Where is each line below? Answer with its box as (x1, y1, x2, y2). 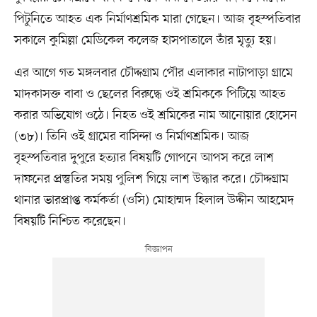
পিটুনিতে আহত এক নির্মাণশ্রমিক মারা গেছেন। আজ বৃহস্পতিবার (13, 10, 301, 28)
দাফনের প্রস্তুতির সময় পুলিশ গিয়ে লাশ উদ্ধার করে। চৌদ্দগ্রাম (13, 170, 289, 188)
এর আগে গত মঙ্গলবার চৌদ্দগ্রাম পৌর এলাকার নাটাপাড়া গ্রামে (13, 64, 293, 81)
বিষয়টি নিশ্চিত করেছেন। (13, 212, 126, 230)
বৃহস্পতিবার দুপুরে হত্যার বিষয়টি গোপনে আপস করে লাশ (13, 149, 274, 166)
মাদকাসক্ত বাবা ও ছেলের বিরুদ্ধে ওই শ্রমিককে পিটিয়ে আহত (13, 85, 286, 103)
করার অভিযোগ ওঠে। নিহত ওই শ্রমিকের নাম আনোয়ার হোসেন (13, 106, 297, 124)
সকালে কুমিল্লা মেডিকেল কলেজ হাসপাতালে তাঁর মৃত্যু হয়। (13, 31, 277, 49)
